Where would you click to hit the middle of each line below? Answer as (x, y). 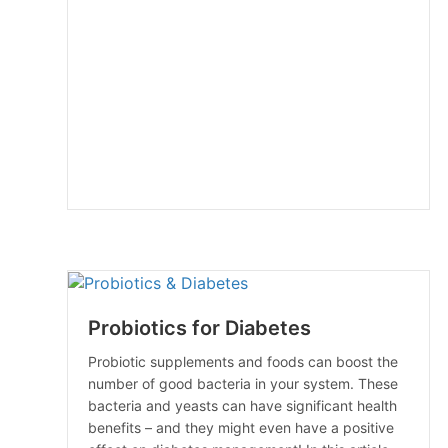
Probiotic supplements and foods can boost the (243, 362)
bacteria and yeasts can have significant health (242, 406)
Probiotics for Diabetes (199, 328)
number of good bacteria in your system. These (243, 384)
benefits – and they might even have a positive (241, 428)
